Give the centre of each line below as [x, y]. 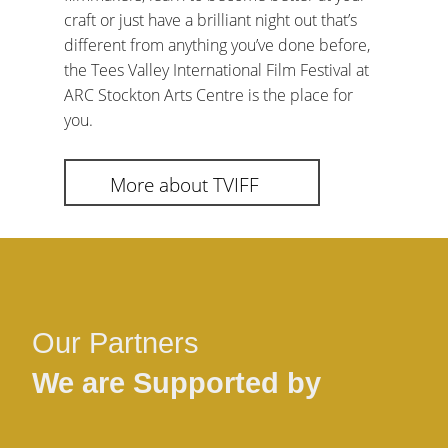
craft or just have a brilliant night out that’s [210, 20]
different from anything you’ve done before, [217, 45]
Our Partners [115, 343]
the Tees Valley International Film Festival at [216, 70]
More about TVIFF [184, 185]
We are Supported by [176, 383]
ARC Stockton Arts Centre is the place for [208, 95]
